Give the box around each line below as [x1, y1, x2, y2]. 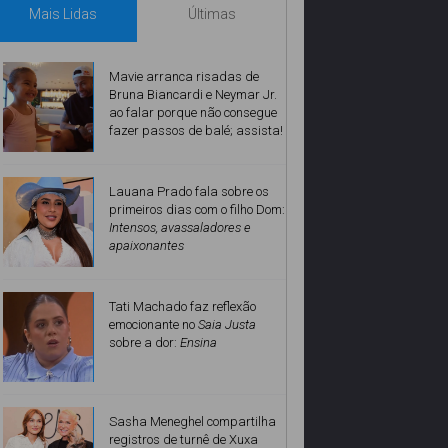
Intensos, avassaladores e [109, 220, 251, 236]
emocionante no [109, 317, 198, 333]
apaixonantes [109, 238, 184, 254]
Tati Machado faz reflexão [109, 299, 256, 315]
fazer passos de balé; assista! [109, 123, 283, 139]
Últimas [187, 6, 236, 23]
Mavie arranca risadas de [109, 69, 259, 85]
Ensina [180, 335, 217, 351]
